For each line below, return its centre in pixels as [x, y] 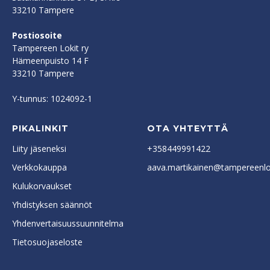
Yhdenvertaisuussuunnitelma [68, 223]
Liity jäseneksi [39, 148]
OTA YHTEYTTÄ [188, 128]
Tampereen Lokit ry [50, 48]
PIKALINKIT [40, 128]
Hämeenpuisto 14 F [50, 60]
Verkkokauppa [39, 167]
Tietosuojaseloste [47, 242]
